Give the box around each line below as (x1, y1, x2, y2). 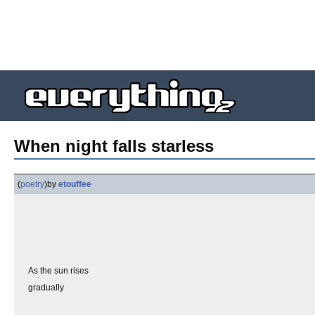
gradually (28, 283, 64, 292)
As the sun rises (28, 266, 89, 276)
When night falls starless (14, 136, 214, 155)
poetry (20, 179, 44, 189)
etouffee (58, 179, 91, 189)
